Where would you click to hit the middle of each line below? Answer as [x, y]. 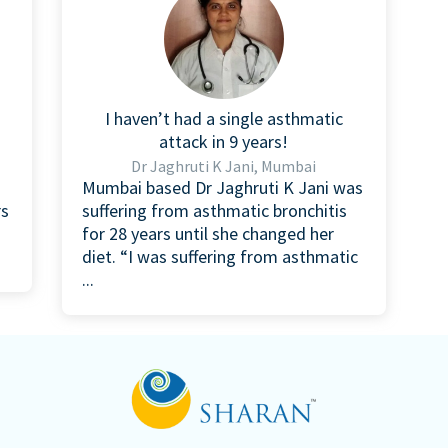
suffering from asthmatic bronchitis [214, 210]
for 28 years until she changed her [207, 233]
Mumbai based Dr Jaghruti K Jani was [222, 187]
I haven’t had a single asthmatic [223, 118]
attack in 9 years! [224, 141]
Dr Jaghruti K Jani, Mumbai [224, 165]
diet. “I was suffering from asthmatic [219, 256]
